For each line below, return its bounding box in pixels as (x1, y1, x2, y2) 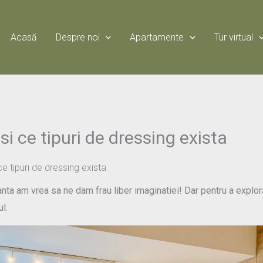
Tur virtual (214, 32, 253, 43)
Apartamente (130, 32, 184, 43)
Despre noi (55, 32, 100, 43)
